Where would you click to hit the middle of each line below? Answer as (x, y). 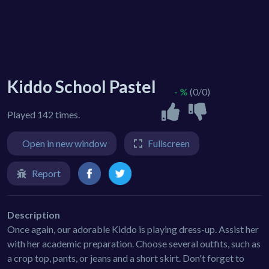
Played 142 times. (44, 114)
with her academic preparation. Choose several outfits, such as (134, 243)
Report (46, 173)
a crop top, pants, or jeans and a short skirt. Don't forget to (126, 258)
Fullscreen (169, 143)
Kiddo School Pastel (82, 86)
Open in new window (65, 143)
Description (34, 214)
